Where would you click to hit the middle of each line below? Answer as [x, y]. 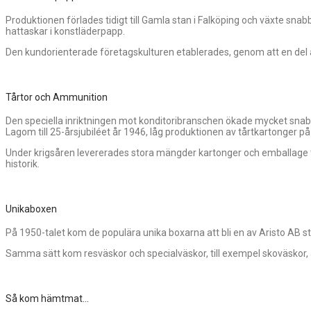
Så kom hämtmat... [47, 298]
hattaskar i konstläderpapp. [65, 31]
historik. [23, 164]
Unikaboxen [31, 209]
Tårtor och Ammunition [57, 97]
